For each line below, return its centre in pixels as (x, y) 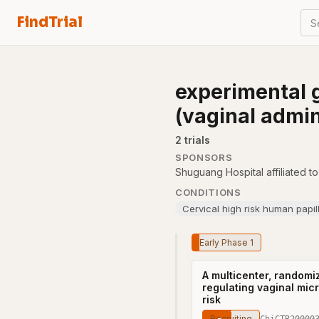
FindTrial (50, 22)
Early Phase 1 (226, 242)
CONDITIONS (208, 192)
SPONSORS (204, 157)
